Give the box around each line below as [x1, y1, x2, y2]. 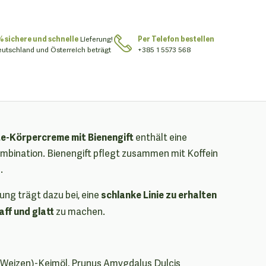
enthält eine [135, 130, 187, 143]
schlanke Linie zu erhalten [101, 187, 217, 201]
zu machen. [56, 204, 105, 217]
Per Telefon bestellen [138, 33, 215, 43]
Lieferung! [78, 33, 113, 43]
